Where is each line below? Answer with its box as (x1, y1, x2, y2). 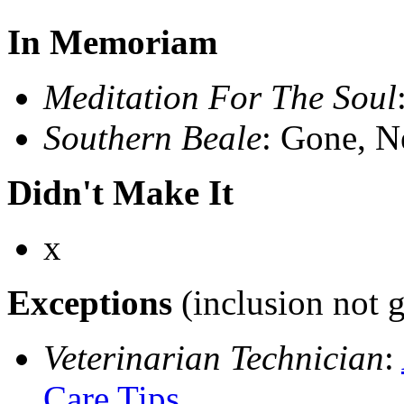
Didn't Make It (7, 173, 234, 213)
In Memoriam (7, 23, 217, 62)
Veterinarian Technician (43, 338, 384, 378)
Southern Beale (43, 118, 262, 158)
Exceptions (7, 283, 172, 323)
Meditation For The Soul (43, 78, 397, 117)
